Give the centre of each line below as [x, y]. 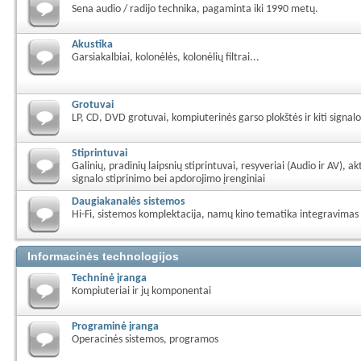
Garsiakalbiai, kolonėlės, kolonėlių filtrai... [166, 58]
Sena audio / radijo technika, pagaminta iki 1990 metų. [195, 9]
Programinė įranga [115, 327]
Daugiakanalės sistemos [129, 202]
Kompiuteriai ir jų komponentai [141, 291]
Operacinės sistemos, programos [145, 340]
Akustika [92, 45]
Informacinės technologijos [103, 256]
